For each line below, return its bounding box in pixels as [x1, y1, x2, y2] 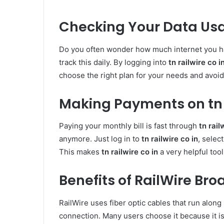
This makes [59, 147, 101, 157]
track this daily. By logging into [59, 57, 168, 67]
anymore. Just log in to [59, 134, 141, 144]
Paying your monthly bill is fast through [59, 121, 199, 131]
